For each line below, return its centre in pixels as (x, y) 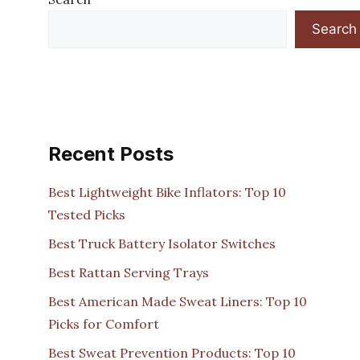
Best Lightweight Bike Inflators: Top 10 (167, 192)
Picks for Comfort (104, 323)
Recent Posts (111, 153)
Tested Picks (87, 214)
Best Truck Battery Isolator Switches (162, 243)
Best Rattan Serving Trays (129, 272)
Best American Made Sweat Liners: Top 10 (178, 301)
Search (334, 29)
